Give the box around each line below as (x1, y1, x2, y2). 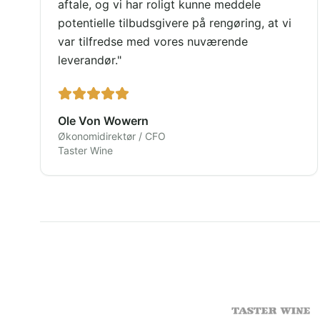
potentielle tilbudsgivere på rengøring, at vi (58, 16, 291, 30)
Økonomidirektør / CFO (58, 130, 166, 142)
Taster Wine (58, 144, 113, 156)
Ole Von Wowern (58, 114, 149, 128)
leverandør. (58, 53, 117, 67)
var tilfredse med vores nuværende (58, 34, 248, 49)
